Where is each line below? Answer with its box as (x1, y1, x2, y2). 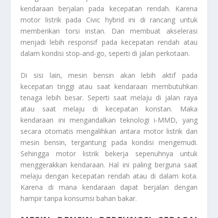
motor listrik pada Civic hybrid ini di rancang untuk (20, 15, 198, 24)
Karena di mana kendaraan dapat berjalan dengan (20, 182, 198, 192)
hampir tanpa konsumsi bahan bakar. (20, 193, 137, 203)
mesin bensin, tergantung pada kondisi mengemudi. (20, 137, 198, 147)
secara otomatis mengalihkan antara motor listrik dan (20, 126, 198, 136)
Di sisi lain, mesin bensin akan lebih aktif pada (20, 70, 198, 80)
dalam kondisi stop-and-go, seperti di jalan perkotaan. (20, 48, 190, 58)
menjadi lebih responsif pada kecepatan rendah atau (20, 37, 198, 47)
